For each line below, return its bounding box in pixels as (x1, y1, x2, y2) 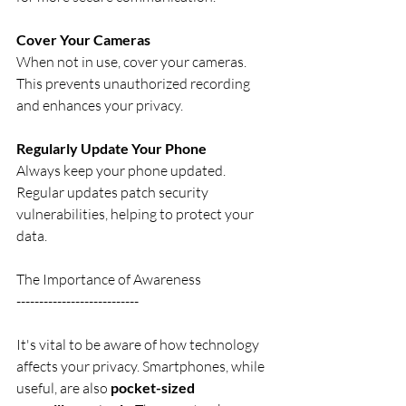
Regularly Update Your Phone (16, 140, 207, 157)
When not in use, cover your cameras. (16, 53, 249, 71)
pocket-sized (111, 379, 198, 396)
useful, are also (16, 379, 111, 397)
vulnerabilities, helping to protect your (16, 205, 256, 223)
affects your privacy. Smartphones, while (16, 357, 267, 375)
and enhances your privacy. (16, 96, 183, 114)
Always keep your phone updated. (16, 161, 228, 179)
